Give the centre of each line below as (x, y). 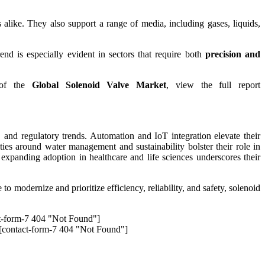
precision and (233, 54)
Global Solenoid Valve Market (99, 85)
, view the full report (213, 85)
